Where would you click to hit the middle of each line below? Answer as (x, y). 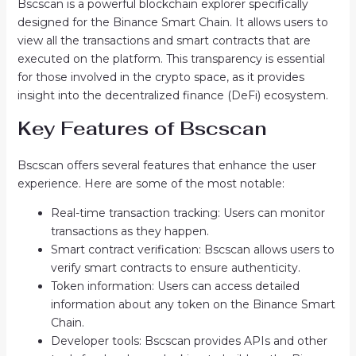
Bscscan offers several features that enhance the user (166, 166)
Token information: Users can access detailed (175, 286)
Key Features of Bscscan (142, 129)
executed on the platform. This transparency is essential (171, 59)
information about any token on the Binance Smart (193, 305)
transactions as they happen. (130, 232)
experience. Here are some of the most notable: (151, 184)
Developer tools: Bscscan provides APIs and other (189, 341)
